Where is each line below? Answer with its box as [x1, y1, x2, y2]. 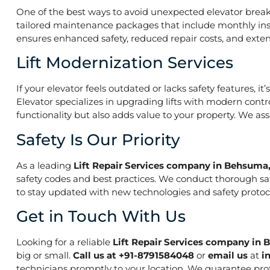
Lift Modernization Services [16, 53, 233, 73]
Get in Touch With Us [16, 206, 186, 226]
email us [208, 249, 250, 261]
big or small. [16, 249, 73, 261]
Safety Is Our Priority [16, 130, 180, 149]
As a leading [16, 159, 74, 171]
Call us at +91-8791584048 [73, 249, 194, 261]
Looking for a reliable [16, 236, 113, 248]
